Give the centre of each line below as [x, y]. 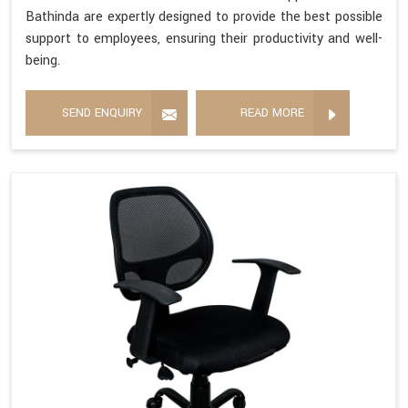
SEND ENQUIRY [102, 113]
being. [43, 61]
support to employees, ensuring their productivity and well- [204, 39]
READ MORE [272, 113]
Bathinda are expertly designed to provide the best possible [204, 17]
